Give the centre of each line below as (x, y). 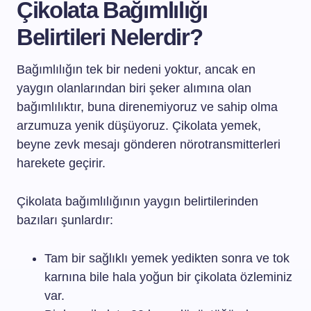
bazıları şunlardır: (65, 220)
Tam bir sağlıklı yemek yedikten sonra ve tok (167, 258)
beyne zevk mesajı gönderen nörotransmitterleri (149, 144)
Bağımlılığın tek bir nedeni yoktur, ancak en (136, 69)
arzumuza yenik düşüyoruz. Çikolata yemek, (139, 126)
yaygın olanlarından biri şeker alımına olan (134, 88)
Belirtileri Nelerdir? (110, 37)
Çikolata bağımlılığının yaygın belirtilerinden (137, 201)
